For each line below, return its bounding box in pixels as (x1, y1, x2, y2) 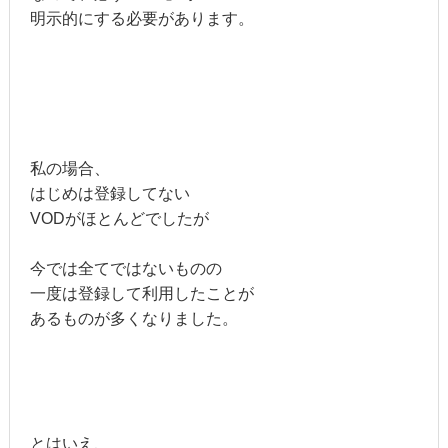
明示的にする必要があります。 (29, 10, 254, 28)
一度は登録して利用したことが (29, 285, 254, 303)
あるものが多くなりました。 (29, 310, 238, 328)
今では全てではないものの (29, 260, 222, 278)
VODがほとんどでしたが (29, 210, 209, 228)
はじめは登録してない (29, 185, 190, 203)
